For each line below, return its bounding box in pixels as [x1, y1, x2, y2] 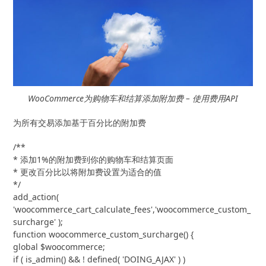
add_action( [13, 191, 59, 202]
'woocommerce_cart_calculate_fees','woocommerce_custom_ [13, 203, 251, 215]
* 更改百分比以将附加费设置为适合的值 [13, 166, 162, 178]
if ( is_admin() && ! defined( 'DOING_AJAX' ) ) [13, 253, 186, 265]
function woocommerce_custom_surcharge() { [13, 228, 194, 240]
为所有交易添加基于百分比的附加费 [13, 116, 147, 128]
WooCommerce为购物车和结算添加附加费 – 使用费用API [28, 92, 238, 104]
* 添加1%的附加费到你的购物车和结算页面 [13, 153, 174, 165]
